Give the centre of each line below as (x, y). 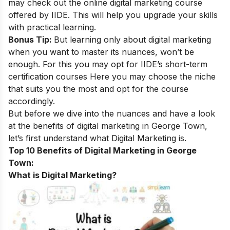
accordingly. (33, 101)
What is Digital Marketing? (62, 175)
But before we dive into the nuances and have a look (112, 113)
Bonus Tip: (31, 40)
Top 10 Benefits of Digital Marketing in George (102, 150)
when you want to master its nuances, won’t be (101, 52)
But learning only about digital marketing (132, 40)
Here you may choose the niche (151, 76)
